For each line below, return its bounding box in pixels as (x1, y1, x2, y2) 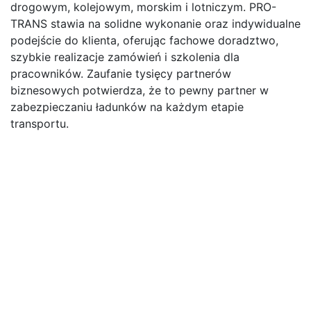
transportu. (10, 117, 69, 131)
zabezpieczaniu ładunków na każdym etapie (10, 100, 244, 115)
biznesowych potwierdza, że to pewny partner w (10, 83, 269, 98)
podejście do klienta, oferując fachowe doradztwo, (10, 33, 278, 48)
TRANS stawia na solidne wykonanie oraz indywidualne (10, 17, 301, 31)
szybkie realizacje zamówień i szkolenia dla (10, 50, 239, 65)
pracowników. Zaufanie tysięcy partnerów (10, 67, 231, 81)
